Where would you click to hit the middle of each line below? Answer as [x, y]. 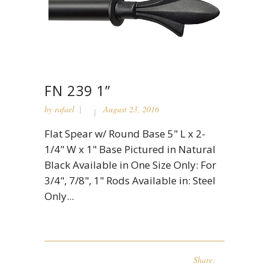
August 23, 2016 [131, 109]
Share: [204, 259]
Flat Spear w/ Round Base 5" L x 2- [125, 133]
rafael [65, 109]
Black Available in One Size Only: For [130, 165]
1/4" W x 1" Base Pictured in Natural [130, 149]
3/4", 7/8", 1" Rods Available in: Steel [130, 180]
